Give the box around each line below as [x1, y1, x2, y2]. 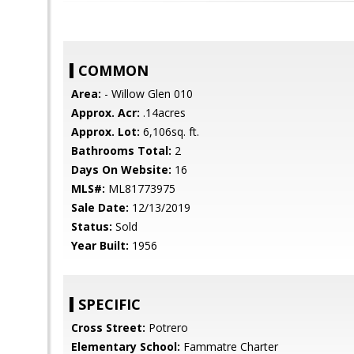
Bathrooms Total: [71, 143, 171, 158]
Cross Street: [71, 320, 145, 335]
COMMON [78, 61, 149, 80]
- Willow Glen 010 [101, 86, 193, 101]
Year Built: [71, 238, 129, 253]
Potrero [145, 320, 188, 335]
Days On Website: [71, 162, 171, 177]
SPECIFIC [78, 295, 141, 314]
